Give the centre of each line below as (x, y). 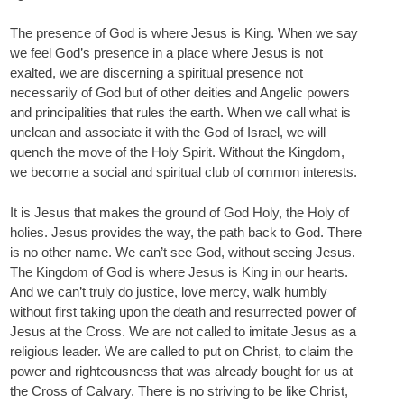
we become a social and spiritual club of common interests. (184, 172)
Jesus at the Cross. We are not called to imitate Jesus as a (183, 331)
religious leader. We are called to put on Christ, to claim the (181, 351)
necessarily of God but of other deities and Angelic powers (180, 92)
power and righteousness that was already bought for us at (181, 371)
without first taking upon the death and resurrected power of (183, 311)
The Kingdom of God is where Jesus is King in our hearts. (179, 271)
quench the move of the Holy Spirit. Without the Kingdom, (177, 152)
